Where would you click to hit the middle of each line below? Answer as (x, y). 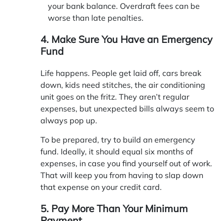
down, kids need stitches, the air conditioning (123, 85)
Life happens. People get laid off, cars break (121, 73)
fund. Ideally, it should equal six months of (117, 151)
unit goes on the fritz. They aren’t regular (115, 96)
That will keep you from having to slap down (122, 175)
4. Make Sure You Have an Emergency (127, 39)
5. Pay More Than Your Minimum (114, 208)
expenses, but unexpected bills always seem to (127, 108)
